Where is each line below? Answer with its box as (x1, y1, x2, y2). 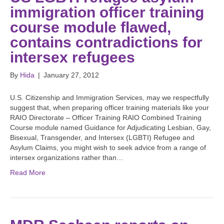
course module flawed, (10, 19, 171, 36)
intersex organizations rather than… (10, 153, 123, 162)
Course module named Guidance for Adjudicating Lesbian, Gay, (10, 123, 211, 132)
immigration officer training (10, 4, 204, 21)
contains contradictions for (10, 34, 202, 51)
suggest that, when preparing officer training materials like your (10, 103, 209, 112)
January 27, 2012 (43, 71, 99, 79)
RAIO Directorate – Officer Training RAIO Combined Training (10, 113, 201, 122)
